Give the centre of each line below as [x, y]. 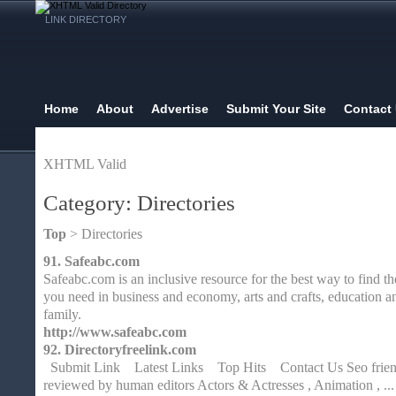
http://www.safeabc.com [115, 332]
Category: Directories [139, 203]
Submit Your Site [276, 109]
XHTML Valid [85, 164]
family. [62, 314]
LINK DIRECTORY [86, 19]
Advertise [180, 109]
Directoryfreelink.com [130, 350]
